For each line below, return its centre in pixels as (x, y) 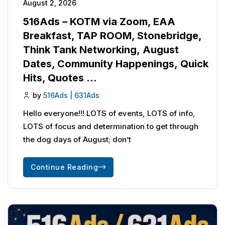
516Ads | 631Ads (71, 95)
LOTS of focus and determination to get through (111, 127)
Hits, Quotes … (60, 78)
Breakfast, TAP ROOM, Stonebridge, (112, 35)
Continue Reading (64, 167)
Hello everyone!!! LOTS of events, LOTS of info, (109, 114)
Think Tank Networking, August (101, 49)
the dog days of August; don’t (77, 140)
